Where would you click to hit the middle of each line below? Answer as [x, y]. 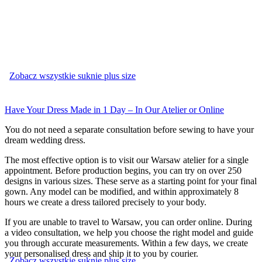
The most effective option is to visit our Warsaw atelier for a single [127, 160]
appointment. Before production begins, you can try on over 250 [123, 170]
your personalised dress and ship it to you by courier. [101, 253]
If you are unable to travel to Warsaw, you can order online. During [128, 222]
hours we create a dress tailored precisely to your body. [106, 202]
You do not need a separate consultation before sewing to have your [129, 129]
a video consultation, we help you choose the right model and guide [129, 232]
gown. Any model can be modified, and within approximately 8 [122, 191]
